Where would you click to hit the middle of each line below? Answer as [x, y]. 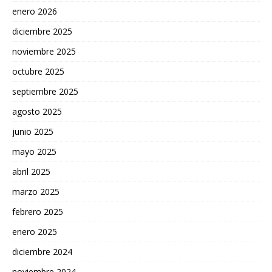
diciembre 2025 [42, 32]
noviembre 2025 [44, 52]
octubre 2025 [38, 72]
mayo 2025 [34, 152]
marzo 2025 [36, 192]
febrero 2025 [38, 212]
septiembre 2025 [45, 92]
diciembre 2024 [42, 252]
